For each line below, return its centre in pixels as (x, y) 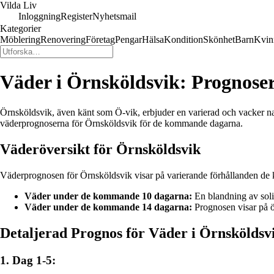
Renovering (63, 39)
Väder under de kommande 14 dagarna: (108, 207)
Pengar (128, 39)
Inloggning (39, 16)
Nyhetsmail (114, 16)
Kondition (183, 39)
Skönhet (219, 39)
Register (76, 16)
